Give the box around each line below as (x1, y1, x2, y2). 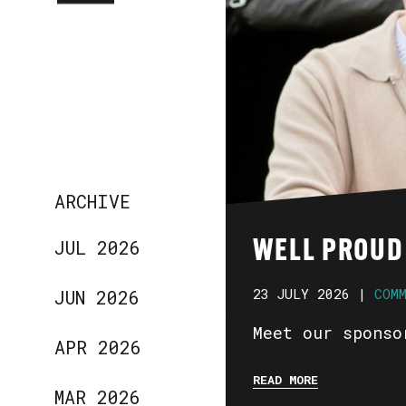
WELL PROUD (252, 237, 404, 267)
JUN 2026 (54, 285, 140, 309)
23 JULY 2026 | (252, 285, 366, 304)
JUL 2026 (54, 235, 141, 259)
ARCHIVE (54, 188, 131, 213)
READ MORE (252, 371, 318, 388)
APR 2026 (54, 334, 142, 359)
